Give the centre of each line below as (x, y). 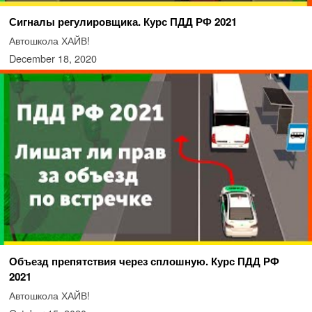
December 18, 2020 (53, 58)
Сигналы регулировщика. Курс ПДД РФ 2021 (123, 22)
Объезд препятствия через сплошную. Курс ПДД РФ (144, 261)
